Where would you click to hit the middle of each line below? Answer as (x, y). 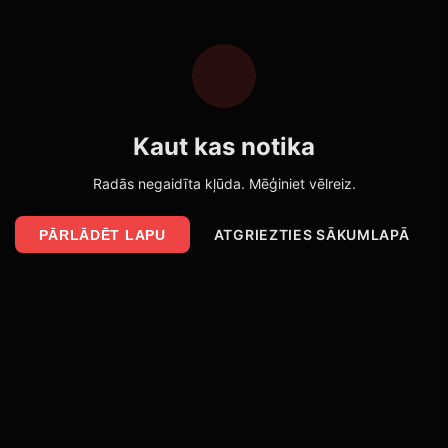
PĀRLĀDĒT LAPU (102, 234)
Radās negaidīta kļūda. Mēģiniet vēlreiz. (224, 184)
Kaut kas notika (224, 147)
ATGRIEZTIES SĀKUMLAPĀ (311, 235)
